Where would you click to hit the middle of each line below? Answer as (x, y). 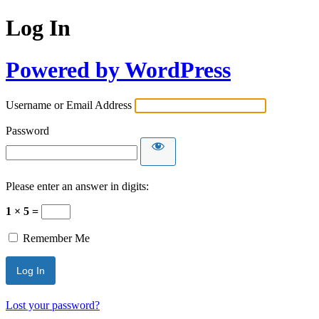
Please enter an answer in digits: (77, 187)
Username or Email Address (69, 105)
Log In (38, 28)
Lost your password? (53, 305)
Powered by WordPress (118, 69)
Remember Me (56, 239)
